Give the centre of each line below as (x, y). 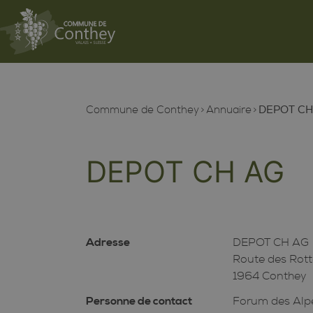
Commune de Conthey (142, 110)
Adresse (108, 242)
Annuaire (228, 110)
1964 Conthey (270, 276)
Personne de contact (139, 301)
